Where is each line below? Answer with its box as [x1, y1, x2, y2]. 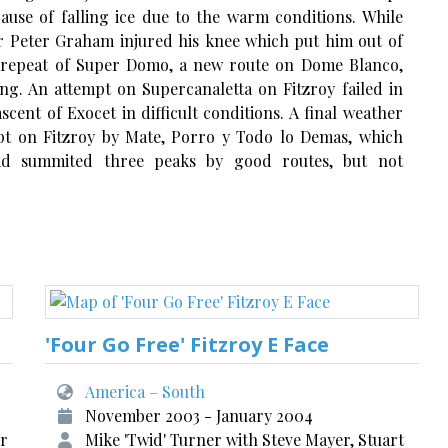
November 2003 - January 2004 [85, 405, 314, 426]
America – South [85, 381, 206, 402]
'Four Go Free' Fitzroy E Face [45, 331, 330, 358]
